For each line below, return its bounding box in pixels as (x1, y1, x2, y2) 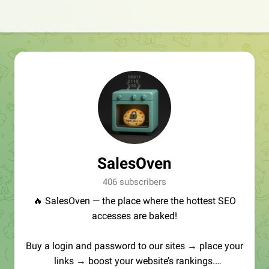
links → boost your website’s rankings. (54, 255, 215, 267)
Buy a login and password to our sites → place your (26, 240, 243, 252)
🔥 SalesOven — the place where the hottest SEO (33, 195, 236, 207)
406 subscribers (103, 177, 166, 187)
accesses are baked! (92, 210, 177, 222)
